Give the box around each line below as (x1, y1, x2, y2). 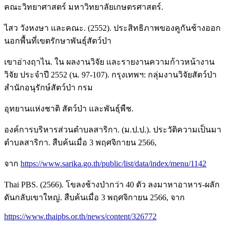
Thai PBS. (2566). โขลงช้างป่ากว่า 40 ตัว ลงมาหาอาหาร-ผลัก (4, 180, 220, 189)
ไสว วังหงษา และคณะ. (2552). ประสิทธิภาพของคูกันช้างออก (4, 23, 221, 32)
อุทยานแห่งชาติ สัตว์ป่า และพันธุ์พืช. (4, 104, 133, 113)
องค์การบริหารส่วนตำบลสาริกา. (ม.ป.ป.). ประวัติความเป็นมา (4, 125, 221, 134)
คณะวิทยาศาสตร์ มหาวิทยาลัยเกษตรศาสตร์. (4, 2, 163, 11)
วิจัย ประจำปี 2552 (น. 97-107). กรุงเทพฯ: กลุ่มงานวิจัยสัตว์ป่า (4, 70, 217, 79)
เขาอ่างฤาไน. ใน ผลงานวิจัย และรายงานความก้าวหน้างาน (4, 57, 215, 66)
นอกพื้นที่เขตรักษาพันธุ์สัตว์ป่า (4, 36, 111, 45)
